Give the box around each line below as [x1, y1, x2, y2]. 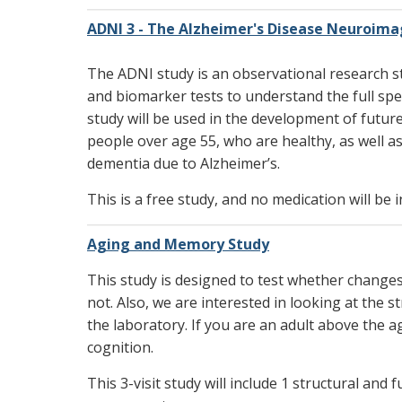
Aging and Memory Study [87, 234, 269, 255]
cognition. [87, 337, 153, 358]
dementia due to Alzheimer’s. [87, 153, 280, 174]
